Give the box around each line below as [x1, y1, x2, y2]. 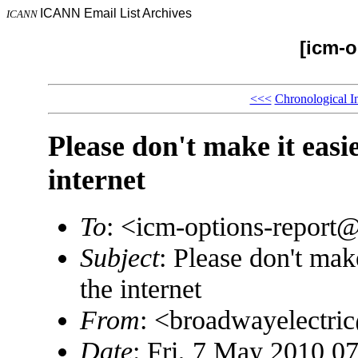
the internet [79, 273, 201, 304]
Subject [79, 242, 159, 273]
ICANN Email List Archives [40, 6, 192, 20]
